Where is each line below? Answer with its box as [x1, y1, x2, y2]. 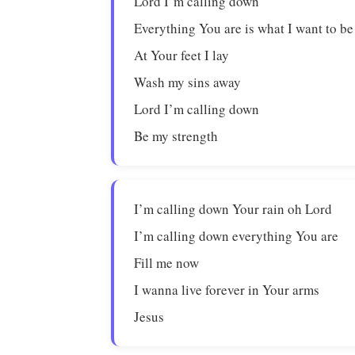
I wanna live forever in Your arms [134, 281, 320, 299]
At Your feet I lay [134, 46, 230, 64]
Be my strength [134, 127, 219, 145]
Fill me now [134, 254, 200, 272]
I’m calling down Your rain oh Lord [134, 200, 333, 218]
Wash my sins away [134, 73, 242, 91]
